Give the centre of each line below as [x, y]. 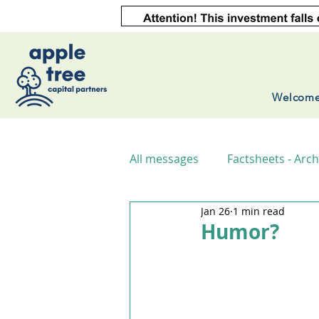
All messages [164, 159]
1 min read [259, 211]
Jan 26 [215, 211]
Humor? [240, 232]
